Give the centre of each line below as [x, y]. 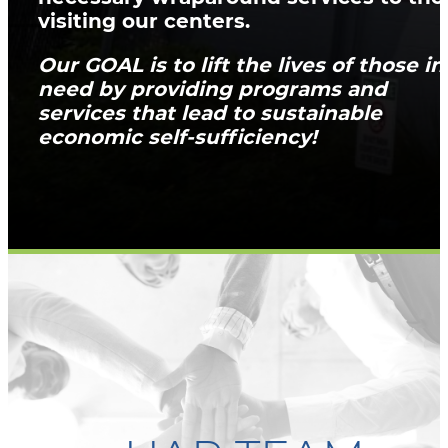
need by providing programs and [212, 88]
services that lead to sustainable [210, 112]
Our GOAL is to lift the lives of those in [241, 64]
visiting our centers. [144, 20]
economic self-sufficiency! [177, 136]
